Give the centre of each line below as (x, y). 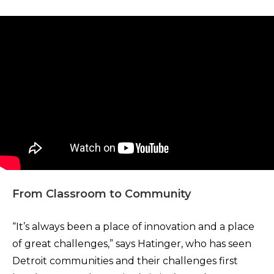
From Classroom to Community (102, 194)
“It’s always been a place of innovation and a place (133, 227)
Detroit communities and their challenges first (125, 261)
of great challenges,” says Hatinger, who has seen (132, 244)
